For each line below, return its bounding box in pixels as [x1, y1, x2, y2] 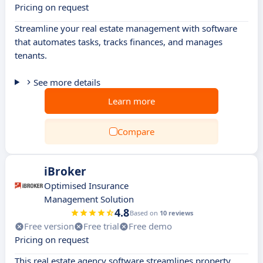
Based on [129, 208, 160, 217]
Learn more [108, 95, 155, 107]
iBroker [44, 164, 86, 179]
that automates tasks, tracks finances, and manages [15, 36, 222, 48]
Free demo [129, 220, 172, 232]
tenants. [15, 49, 47, 61]
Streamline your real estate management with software [15, 22, 237, 34]
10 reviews [159, 208, 193, 217]
